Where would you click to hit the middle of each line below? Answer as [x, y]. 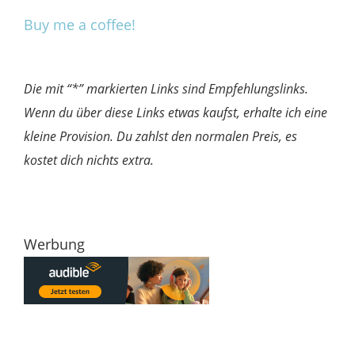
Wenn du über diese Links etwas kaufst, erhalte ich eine [176, 112]
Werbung [54, 244]
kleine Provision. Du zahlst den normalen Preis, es [160, 136]
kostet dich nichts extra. [89, 160]
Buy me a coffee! [80, 24]
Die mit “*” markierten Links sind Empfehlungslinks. [166, 88]
